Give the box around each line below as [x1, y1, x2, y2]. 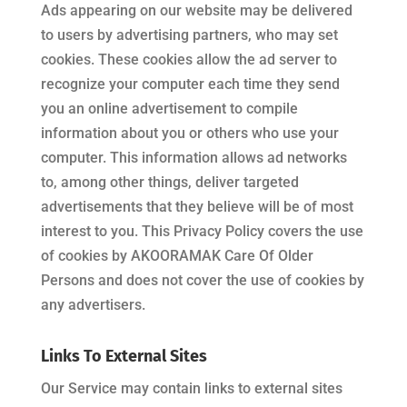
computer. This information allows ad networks [40, 149, 347, 166]
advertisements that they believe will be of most [40, 198, 353, 215]
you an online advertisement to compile [40, 100, 298, 117]
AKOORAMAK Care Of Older [130, 247, 313, 264]
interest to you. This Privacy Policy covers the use [40, 223, 363, 240]
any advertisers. [40, 296, 145, 313]
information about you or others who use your [40, 124, 339, 142]
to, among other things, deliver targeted [40, 174, 299, 191]
